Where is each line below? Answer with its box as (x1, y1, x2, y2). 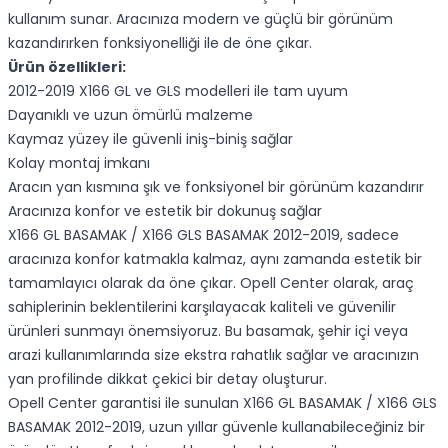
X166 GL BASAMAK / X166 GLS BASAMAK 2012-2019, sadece (8, 225, 399, 245)
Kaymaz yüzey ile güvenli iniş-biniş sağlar (8, 129, 293, 149)
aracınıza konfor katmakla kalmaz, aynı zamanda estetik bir (8, 249, 422, 269)
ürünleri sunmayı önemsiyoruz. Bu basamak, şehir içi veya (8, 321, 408, 341)
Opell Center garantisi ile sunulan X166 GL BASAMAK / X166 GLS (8, 393, 437, 413)
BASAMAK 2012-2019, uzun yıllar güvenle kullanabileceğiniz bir (8, 417, 425, 437)
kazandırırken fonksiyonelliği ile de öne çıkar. (8, 33, 312, 53)
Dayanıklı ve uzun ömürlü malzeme (8, 105, 253, 125)
